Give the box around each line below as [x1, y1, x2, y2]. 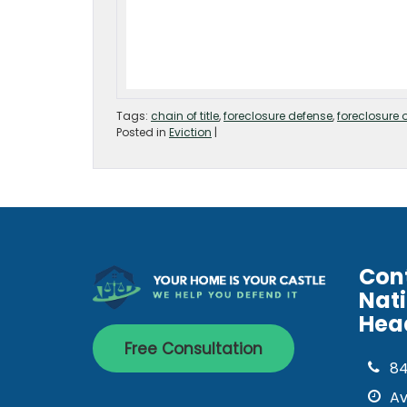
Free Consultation [124, 337, 263, 360]
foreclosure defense [223, 108, 333, 124]
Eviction [169, 124, 212, 140]
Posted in [116, 124, 169, 140]
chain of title [151, 108, 219, 124]
